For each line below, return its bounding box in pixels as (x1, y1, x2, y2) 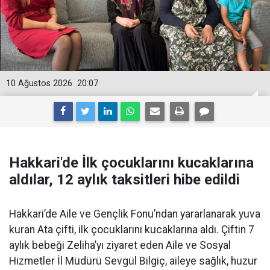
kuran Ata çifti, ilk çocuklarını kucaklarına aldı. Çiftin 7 (9, 224, 254, 236)
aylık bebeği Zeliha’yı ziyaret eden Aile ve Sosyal (9, 239, 231, 251)
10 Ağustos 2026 (6, 78, 72, 89)
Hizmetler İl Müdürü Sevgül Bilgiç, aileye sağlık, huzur (9, 255, 257, 267)
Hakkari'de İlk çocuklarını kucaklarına (9, 154, 254, 171)
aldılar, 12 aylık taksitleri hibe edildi (9, 171, 240, 188)
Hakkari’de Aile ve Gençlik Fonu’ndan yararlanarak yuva (9, 208, 260, 220)
